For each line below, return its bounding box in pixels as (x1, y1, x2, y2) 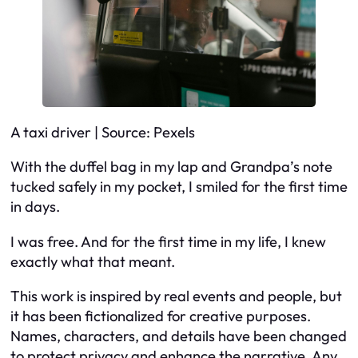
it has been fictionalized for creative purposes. (10, 307, 311, 326)
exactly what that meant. (10, 252, 175, 271)
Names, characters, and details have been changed (10, 327, 347, 346)
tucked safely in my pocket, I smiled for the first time (10, 177, 348, 197)
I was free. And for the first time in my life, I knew (10, 232, 326, 251)
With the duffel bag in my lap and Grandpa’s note (10, 157, 332, 177)
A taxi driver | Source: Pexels (10, 122, 195, 141)
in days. (10, 197, 60, 217)
